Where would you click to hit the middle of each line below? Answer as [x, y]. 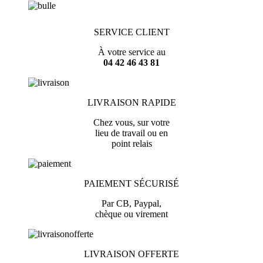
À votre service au [131, 52]
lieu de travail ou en [131, 133]
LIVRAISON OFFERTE [131, 254]
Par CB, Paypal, [131, 204]
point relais [131, 144]
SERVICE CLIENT [131, 32]
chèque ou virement [131, 214]
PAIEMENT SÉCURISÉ [131, 184]
